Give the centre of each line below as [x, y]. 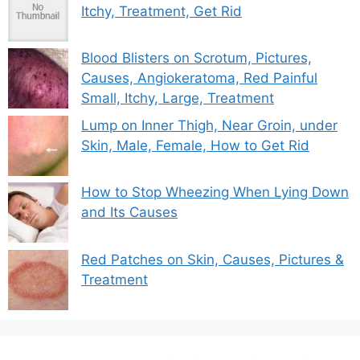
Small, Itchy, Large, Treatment [178, 98]
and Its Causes [129, 213]
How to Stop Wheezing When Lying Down [215, 192]
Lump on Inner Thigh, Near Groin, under [209, 125]
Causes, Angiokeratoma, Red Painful [199, 78]
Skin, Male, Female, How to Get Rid [195, 145]
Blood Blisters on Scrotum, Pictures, [196, 58]
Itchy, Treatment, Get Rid [162, 11]
